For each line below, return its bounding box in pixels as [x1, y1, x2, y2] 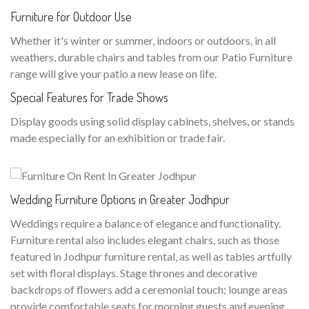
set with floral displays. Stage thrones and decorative [10, 266, 257, 279]
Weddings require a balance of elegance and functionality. [10, 216, 281, 230]
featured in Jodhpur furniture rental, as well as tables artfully [10, 249, 292, 263]
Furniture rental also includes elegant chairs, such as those [10, 232, 279, 246]
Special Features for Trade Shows [10, 90, 168, 106]
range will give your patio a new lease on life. [10, 67, 217, 81]
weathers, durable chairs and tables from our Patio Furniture [10, 50, 292, 64]
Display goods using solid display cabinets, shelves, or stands [10, 114, 295, 128]
